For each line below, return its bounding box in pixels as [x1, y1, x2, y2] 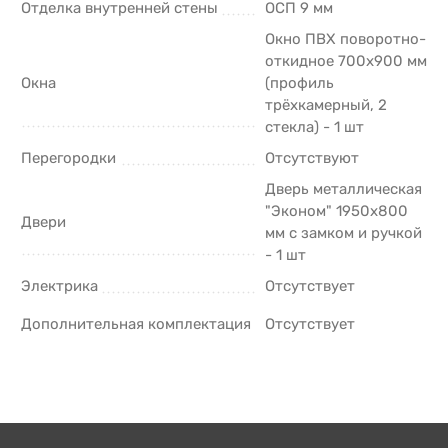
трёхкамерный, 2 [265, 95, 387, 114]
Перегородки [21, 148, 116, 167]
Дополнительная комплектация [21, 314, 251, 333]
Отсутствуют [265, 148, 359, 167]
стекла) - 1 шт [265, 117, 364, 136]
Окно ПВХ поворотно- [265, 29, 426, 48]
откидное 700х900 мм [265, 51, 427, 70]
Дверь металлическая [265, 179, 422, 198]
